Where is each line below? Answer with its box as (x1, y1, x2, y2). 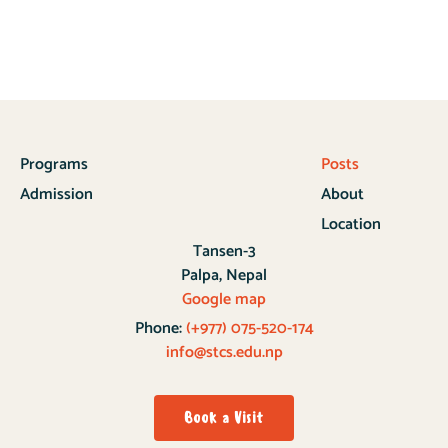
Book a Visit (184, 407, 264, 427)
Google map (182, 285, 266, 313)
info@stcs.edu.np (165, 338, 283, 366)
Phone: (134, 314, 182, 342)
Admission (20, 180, 93, 208)
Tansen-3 (192, 237, 256, 265)
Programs (20, 150, 88, 178)
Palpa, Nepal (181, 261, 267, 289)
